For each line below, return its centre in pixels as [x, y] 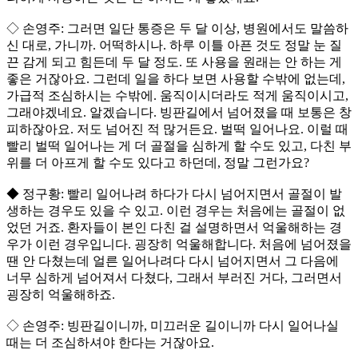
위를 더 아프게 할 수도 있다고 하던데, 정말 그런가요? [158, 163]
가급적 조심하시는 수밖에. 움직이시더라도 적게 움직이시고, [177, 96]
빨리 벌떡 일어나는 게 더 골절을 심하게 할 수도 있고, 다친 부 [179, 146]
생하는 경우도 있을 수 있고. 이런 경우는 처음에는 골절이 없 [176, 211]
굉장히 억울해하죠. [61, 295]
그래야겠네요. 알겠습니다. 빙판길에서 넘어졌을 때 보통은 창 [179, 113]
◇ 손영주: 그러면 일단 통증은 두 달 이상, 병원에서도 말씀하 [177, 29]
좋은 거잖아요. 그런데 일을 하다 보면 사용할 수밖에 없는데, [176, 79]
